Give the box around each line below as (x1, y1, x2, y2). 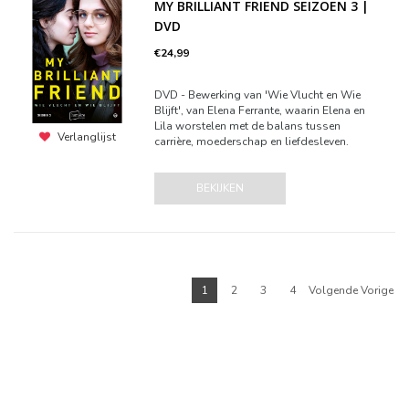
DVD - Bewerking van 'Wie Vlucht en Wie (154, 88, 362, 102)
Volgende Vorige (309, 283, 393, 298)
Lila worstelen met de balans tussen (154, 119, 341, 133)
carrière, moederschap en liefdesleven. (154, 134, 350, 149)
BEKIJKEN (196, 181, 245, 195)
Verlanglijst (57, 130, 116, 145)
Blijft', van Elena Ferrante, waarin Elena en (154, 103, 366, 118)
